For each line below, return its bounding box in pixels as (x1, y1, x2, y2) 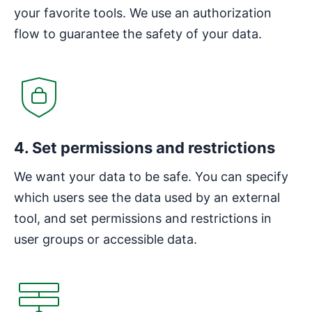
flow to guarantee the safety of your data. (14, 26, 262, 41)
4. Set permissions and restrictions (14, 138, 275, 157)
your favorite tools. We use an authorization (14, 5, 272, 20)
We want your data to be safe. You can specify (14, 169, 288, 184)
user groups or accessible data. (14, 231, 197, 247)
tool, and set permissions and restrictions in (14, 210, 272, 226)
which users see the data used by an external (14, 189, 280, 205)
